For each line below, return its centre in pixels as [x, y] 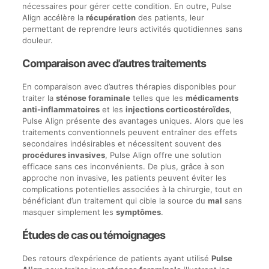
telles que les [158, 98]
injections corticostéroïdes [177, 110]
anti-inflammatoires [61, 110]
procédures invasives [63, 155]
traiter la [39, 98]
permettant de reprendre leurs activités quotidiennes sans [132, 29]
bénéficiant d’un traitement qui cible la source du [115, 201]
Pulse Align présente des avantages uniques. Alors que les [133, 121]
